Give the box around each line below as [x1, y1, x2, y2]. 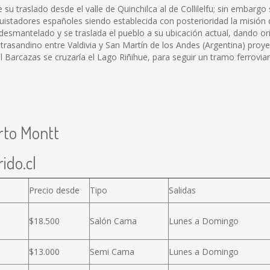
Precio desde [29, 184, 80, 196]
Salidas [169, 184, 196, 196]
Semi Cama [90, 246, 134, 257]
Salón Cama [90, 215, 137, 227]
